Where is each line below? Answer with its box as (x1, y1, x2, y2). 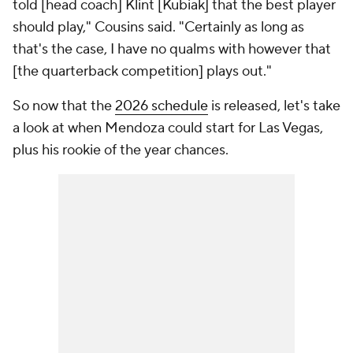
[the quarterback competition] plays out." (13, 62, 275, 80)
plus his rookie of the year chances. (13, 141, 232, 159)
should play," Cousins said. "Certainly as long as (13, 18, 304, 36)
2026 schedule (115, 97, 208, 115)
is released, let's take (208, 97, 340, 115)
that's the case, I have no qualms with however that (13, 40, 331, 58)
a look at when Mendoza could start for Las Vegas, (13, 119, 323, 137)
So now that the (13, 97, 115, 115)
